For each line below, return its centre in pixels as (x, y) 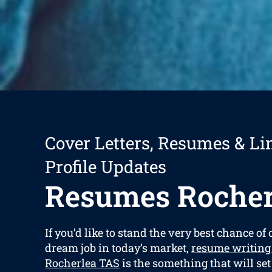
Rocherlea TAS (82, 263)
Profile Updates (105, 167)
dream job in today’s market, (118, 248)
